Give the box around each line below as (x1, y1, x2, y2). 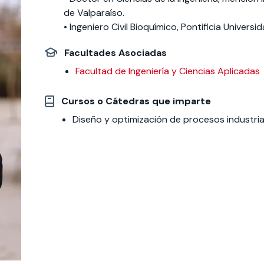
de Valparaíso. (64, 6, 124, 19)
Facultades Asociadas (64, 47, 167, 59)
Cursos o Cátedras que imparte (61, 95, 211, 107)
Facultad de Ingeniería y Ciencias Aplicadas (75, 65, 260, 77)
